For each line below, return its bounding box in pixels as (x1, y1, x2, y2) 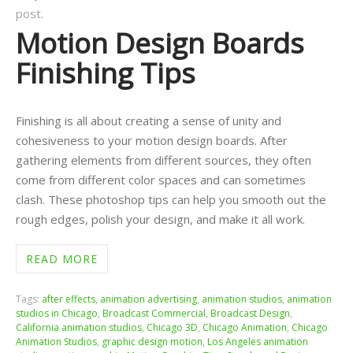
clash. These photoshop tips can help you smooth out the (15, 191, 326, 208)
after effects (41, 292, 95, 307)
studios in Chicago (15, 307, 98, 321)
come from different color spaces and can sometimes (15, 172, 306, 188)
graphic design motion (101, 335, 203, 349)
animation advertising (99, 292, 197, 307)
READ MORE (25, 251, 98, 267)
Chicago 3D (146, 321, 198, 335)
